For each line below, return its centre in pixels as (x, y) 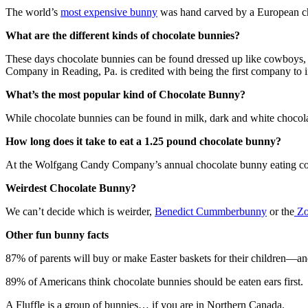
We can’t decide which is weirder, (80, 211)
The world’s (33, 12)
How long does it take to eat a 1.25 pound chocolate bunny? (143, 141)
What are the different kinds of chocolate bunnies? (123, 35)
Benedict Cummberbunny (211, 211)
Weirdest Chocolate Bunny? (71, 188)
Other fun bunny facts (57, 234)
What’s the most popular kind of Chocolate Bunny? (125, 94)
